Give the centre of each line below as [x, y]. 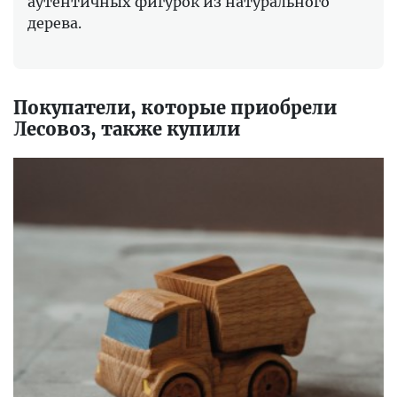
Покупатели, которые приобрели [175, 107]
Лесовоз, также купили [127, 128]
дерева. [54, 23]
